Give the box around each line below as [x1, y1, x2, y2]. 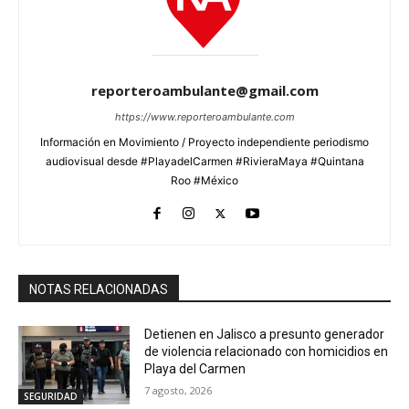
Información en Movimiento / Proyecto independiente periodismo [40, 135, 369, 150]
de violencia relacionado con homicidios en [144, 344, 389, 360]
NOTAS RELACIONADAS [29, 282, 168, 298]
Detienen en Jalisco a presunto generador [144, 327, 385, 342]
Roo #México [171, 173, 238, 188]
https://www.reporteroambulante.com [114, 110, 295, 124]
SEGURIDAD [24, 389, 78, 403]
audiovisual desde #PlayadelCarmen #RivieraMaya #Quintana [45, 154, 364, 169]
